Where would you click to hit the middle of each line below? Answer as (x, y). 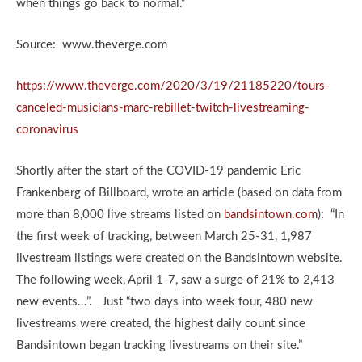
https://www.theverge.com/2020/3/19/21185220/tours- (173, 86)
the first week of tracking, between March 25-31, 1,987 (164, 236)
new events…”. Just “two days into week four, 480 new (164, 302)
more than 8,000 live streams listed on (120, 215)
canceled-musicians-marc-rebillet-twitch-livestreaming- (163, 108)
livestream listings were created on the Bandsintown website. (181, 258)
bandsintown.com (271, 215)
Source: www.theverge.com (92, 45)
